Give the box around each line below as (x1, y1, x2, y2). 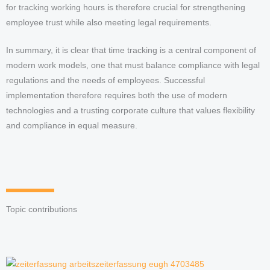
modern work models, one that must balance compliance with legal (6, 61, 260, 71)
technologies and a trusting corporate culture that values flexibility (6, 106, 255, 116)
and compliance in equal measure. (6, 121, 137, 131)
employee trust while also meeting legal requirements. (6, 17, 212, 27)
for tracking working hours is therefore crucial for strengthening (6, 2, 245, 12)
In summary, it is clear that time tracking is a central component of (6, 46, 256, 55)
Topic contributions (6, 205, 77, 215)
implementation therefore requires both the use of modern (6, 91, 227, 101)
